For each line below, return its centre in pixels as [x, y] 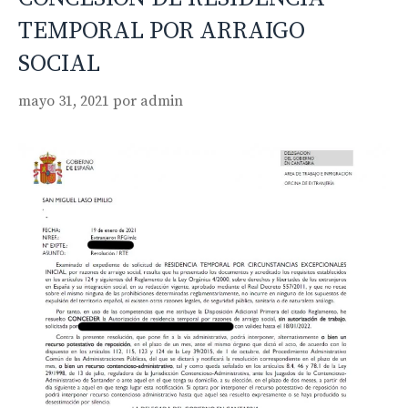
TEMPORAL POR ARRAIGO [162, 31]
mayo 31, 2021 [64, 101]
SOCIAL [59, 64]
